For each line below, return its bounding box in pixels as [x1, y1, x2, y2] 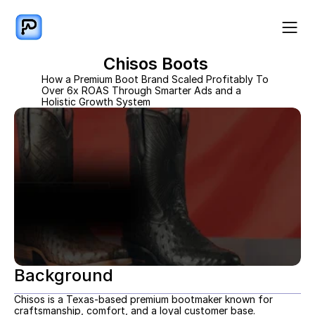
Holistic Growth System [41, 96, 150, 108]
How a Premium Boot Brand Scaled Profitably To [41, 73, 269, 85]
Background [14, 265, 113, 285]
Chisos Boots [103, 53, 212, 74]
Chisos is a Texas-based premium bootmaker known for [14, 293, 273, 305]
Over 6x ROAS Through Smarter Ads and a [41, 84, 241, 96]
